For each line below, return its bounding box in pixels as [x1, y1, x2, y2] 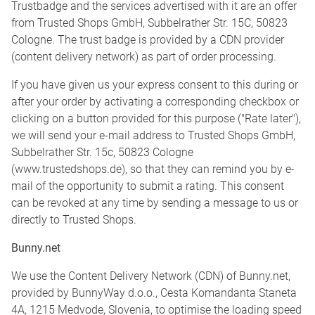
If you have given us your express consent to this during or [11, 78, 298, 92]
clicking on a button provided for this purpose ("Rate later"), [11, 112, 301, 126]
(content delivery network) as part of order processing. [11, 50, 276, 64]
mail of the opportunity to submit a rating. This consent [11, 179, 284, 193]
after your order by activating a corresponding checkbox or [11, 95, 299, 109]
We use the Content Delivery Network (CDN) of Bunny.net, [11, 269, 290, 283]
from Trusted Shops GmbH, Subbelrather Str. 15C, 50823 [11, 16, 288, 30]
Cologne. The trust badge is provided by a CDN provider [11, 33, 284, 47]
